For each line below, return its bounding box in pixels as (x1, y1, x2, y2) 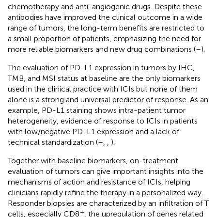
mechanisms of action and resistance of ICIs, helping (8, 177, 190, 186)
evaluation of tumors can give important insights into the (8, 166, 203, 176)
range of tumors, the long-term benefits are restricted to (8, 23, 204, 32)
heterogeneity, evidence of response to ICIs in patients (8, 116, 198, 125)
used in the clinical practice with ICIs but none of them (8, 84, 198, 93)
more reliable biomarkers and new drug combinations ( (8, 44, 196, 54)
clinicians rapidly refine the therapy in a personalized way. (8, 187, 203, 197)
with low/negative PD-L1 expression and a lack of (8, 126, 179, 136)
